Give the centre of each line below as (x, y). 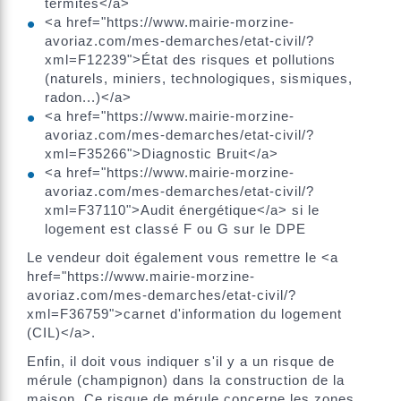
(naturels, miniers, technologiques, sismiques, (199, 78)
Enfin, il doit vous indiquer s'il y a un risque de (181, 361)
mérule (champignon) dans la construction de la (186, 380)
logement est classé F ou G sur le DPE (175, 229)
